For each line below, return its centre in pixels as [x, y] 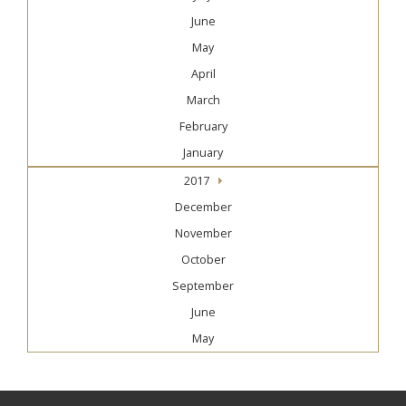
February [203, 127]
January [203, 153]
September [203, 286]
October [203, 260]
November [203, 234]
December [203, 208]
